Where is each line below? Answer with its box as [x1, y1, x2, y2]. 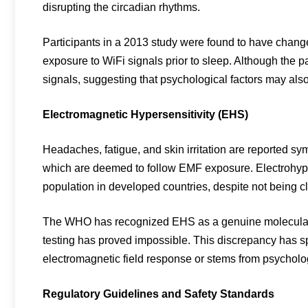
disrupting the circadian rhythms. [43, 1, 200, 13]
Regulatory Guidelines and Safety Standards [43, 288, 274, 300]
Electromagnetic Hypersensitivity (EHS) [43, 109, 248, 120]
